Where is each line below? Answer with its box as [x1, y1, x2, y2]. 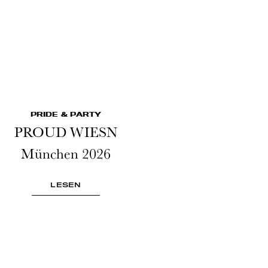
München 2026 [21, 143, 111, 164]
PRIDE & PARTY [30, 110, 102, 119]
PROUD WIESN [14, 121, 117, 142]
